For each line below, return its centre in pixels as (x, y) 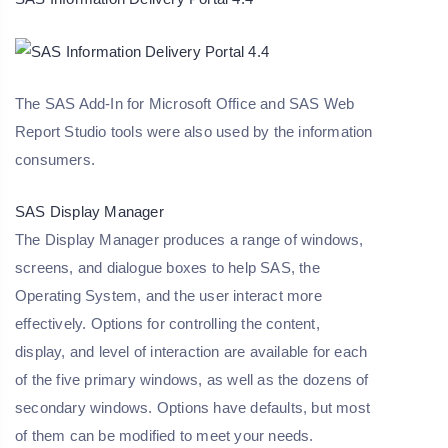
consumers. (55, 160)
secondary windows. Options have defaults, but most (193, 408)
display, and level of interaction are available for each (191, 352)
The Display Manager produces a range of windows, (189, 240)
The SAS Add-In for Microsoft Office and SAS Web (185, 104)
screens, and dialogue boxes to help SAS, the (167, 268)
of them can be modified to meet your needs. (164, 436)
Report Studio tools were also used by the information (194, 132)
